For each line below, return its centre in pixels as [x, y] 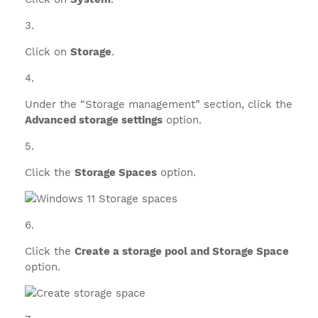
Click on [48, 52]
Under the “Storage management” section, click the [159, 104]
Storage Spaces [116, 172]
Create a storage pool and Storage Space [182, 251]
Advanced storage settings [94, 120]
